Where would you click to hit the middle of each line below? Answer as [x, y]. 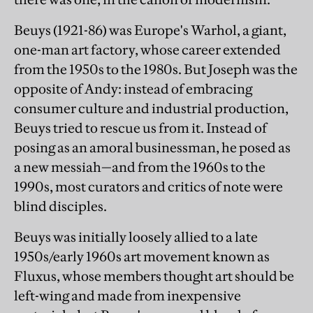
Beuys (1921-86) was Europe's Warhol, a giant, [150, 30]
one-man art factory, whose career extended [147, 50]
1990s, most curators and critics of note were [148, 187]
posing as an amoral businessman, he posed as [152, 147]
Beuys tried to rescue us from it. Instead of [140, 128]
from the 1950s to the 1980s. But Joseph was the [156, 69]
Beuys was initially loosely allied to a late [136, 237]
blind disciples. [60, 206]
